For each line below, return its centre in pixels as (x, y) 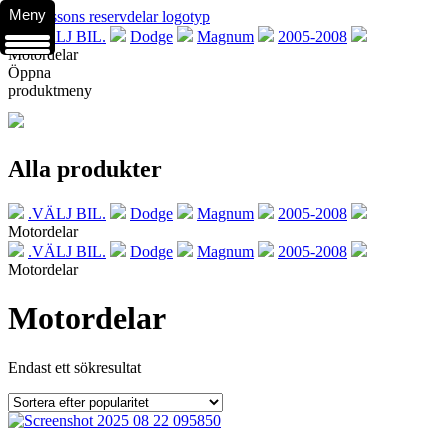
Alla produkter (85, 168)
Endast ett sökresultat (74, 367)
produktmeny (50, 90)
